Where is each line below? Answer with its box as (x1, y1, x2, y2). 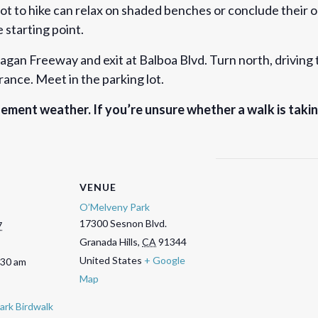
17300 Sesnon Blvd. (79, 216, 167, 229)
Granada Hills (79, 235, 138, 248)
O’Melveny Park (79, 200, 150, 213)
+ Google (144, 253, 185, 266)
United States (79, 253, 142, 266)
